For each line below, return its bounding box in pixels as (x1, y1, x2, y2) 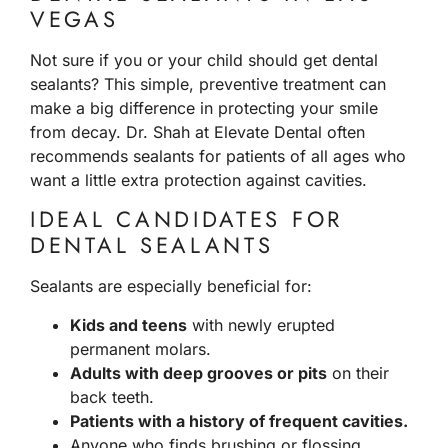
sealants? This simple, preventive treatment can (30, 73, 386, 94)
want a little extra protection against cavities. (30, 169, 367, 190)
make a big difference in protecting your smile (30, 97, 378, 118)
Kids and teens (70, 314, 187, 335)
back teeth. (70, 386, 154, 407)
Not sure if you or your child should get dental (30, 49, 378, 70)
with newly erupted (187, 314, 335, 335)
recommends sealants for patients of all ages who (30, 145, 406, 166)
